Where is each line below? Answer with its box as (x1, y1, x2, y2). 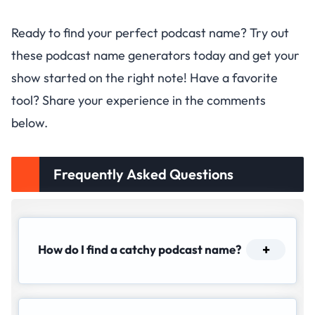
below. (11, 115, 48, 131)
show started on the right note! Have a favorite (11, 70, 278, 86)
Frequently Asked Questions (53, 165, 233, 184)
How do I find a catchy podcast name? (38, 242, 241, 257)
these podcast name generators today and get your (11, 47, 300, 64)
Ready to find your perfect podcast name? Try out (11, 25, 289, 41)
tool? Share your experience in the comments (11, 92, 266, 109)
